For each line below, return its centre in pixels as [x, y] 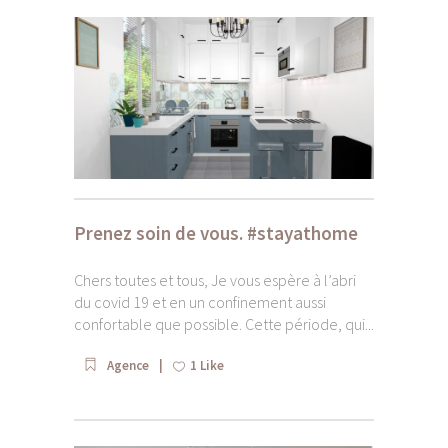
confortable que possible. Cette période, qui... [224, 323]
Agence [128, 365]
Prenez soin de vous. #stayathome [216, 232]
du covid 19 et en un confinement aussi [200, 301]
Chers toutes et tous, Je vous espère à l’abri [215, 279]
